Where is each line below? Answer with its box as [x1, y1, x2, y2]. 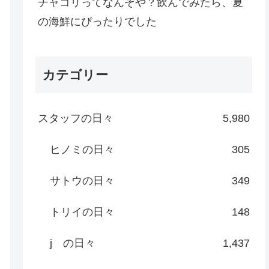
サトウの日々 [50, 174, 115, 187]
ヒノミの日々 [50, 143, 115, 156]
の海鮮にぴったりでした [38, 15, 168, 28]
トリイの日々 [50, 205, 115, 218]
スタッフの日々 [38, 112, 114, 124]
